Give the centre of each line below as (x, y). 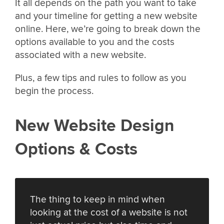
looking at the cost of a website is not (109, 212)
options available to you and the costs (95, 42)
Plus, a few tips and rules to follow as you (101, 78)
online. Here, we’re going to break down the (108, 29)
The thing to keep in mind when (97, 199)
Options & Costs (76, 149)
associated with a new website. (80, 55)
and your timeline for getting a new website (106, 16)
